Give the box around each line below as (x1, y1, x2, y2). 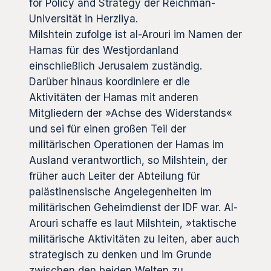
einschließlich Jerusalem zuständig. (29, 59, 202, 72)
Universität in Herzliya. (29, 12, 141, 25)
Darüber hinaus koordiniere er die (29, 75, 190, 88)
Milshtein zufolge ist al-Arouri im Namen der (29, 28, 242, 41)
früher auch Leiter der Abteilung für (29, 169, 200, 182)
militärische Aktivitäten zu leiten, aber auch (29, 232, 240, 245)
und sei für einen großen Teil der (29, 122, 186, 135)
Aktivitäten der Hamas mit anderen (29, 91, 198, 103)
